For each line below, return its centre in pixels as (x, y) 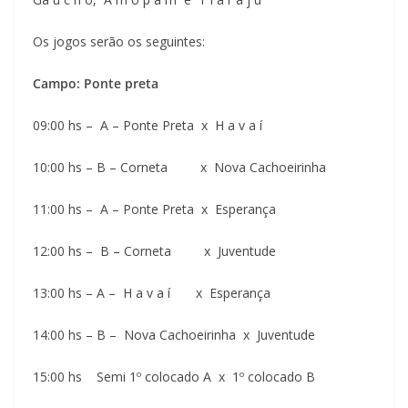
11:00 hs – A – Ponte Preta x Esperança (154, 209)
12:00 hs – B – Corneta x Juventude (154, 250)
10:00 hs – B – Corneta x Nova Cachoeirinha (179, 167)
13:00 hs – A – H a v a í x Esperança (152, 292)
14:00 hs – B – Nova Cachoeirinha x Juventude (174, 334)
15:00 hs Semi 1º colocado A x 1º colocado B (174, 376)
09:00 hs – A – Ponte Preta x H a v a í (148, 125)
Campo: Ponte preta (96, 83)
